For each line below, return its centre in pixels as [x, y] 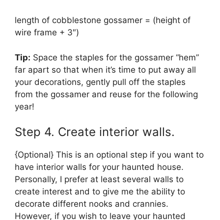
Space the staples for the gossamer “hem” [115, 57]
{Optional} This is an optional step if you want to [109, 155]
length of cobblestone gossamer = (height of [103, 20]
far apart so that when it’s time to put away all [105, 69]
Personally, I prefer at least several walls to [99, 179]
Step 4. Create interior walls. [95, 132]
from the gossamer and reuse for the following [106, 94]
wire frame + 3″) [47, 33]
